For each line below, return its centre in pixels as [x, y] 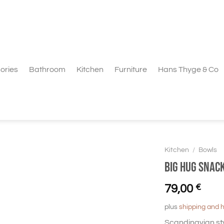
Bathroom [47, 69]
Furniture [131, 69]
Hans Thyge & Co [188, 69]
